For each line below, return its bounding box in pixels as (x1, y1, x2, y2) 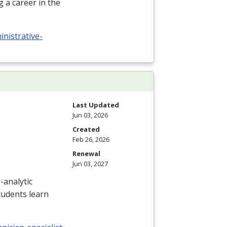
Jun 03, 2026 (72, 110, 108, 120)
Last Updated (72, 100, 119, 109)
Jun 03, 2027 (72, 159, 108, 168)
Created (72, 124, 100, 134)
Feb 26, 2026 (72, 134, 109, 144)
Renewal (72, 148, 100, 158)
